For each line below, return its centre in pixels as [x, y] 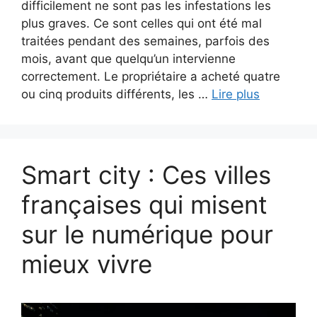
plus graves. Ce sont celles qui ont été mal [142, 23]
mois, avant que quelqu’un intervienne [128, 58]
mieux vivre [87, 264]
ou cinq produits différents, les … [116, 94]
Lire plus [236, 94]
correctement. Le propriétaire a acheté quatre [151, 76]
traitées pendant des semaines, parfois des [145, 41]
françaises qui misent [144, 204]
